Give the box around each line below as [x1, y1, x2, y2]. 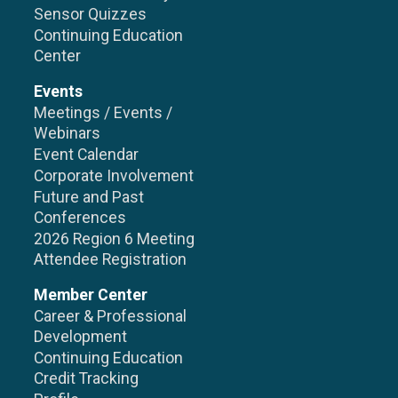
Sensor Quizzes [34, 5, 147, 24]
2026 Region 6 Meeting [34, 230, 195, 249]
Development [34, 328, 128, 346]
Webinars [34, 124, 101, 143]
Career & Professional [34, 307, 187, 326]
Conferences [34, 209, 127, 227]
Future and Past [34, 188, 145, 207]
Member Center [34, 286, 148, 305]
